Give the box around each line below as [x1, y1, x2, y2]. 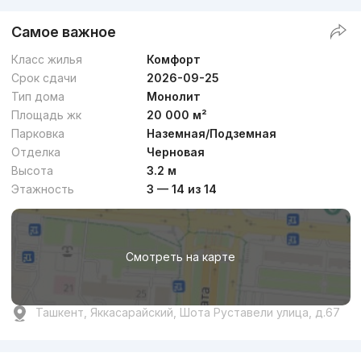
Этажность [10, 182, 74, 197]
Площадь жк [10, 108, 81, 122]
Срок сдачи [10, 71, 77, 85]
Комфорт [147, 52, 201, 67]
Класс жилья [10, 52, 82, 67]
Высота [10, 164, 53, 178]
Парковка [10, 127, 64, 141]
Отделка [10, 145, 60, 160]
